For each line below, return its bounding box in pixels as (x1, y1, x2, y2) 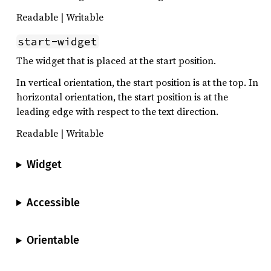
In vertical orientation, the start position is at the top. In (16, 76, 258, 89)
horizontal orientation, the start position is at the (16, 90, 228, 103)
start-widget (18, 34, 98, 48)
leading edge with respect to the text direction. (16, 105, 218, 118)
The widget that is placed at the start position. (16, 54, 216, 67)
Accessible (26, 195, 80, 209)
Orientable (26, 233, 79, 247)
